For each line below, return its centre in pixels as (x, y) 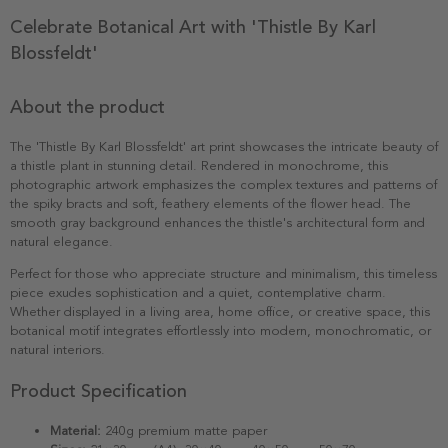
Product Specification (98, 390)
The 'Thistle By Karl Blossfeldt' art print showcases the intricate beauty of (224, 146)
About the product (87, 106)
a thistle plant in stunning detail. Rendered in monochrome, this (199, 165)
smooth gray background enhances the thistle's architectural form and (217, 222)
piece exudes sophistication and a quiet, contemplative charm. (198, 292)
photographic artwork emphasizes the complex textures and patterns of (223, 184)
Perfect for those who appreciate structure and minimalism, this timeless (223, 273)
